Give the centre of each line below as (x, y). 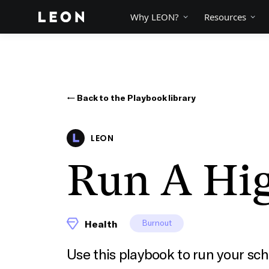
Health (101, 223)
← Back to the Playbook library (131, 98)
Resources (225, 17)
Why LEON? (155, 17)
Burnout (157, 222)
